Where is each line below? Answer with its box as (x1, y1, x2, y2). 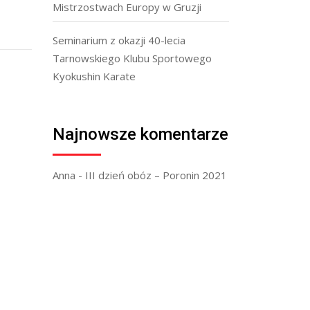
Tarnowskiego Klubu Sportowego (53, 51, 212, 65)
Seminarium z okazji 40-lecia (53, 33, 185, 47)
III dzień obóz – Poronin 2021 (85, 168, 227, 182)
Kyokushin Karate (53, 69, 136, 83)
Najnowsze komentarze (53, 125, 228, 144)
